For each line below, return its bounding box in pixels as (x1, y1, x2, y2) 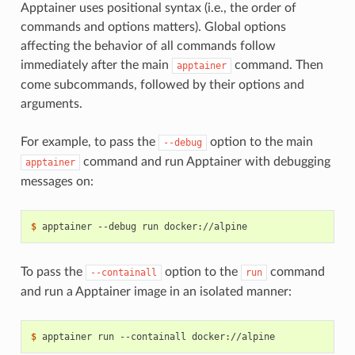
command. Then (231, 59, 323, 72)
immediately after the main (20, 59, 172, 72)
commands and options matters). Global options (20, 21, 286, 34)
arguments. (20, 97, 82, 111)
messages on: (20, 175, 94, 189)
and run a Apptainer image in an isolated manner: (20, 285, 292, 299)
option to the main (206, 136, 313, 149)
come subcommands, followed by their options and (20, 78, 304, 92)
